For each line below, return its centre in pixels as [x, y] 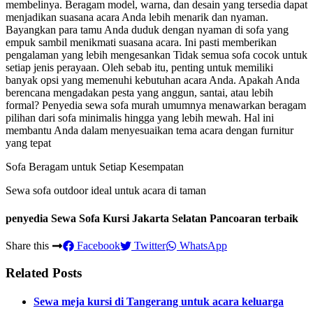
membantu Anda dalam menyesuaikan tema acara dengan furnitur [150, 131]
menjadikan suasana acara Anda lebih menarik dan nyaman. [137, 17]
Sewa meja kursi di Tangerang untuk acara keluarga [159, 301]
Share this [29, 245]
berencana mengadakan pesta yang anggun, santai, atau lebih [139, 93]
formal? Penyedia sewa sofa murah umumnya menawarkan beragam [156, 105]
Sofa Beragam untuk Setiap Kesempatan [96, 167]
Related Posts [44, 272]
